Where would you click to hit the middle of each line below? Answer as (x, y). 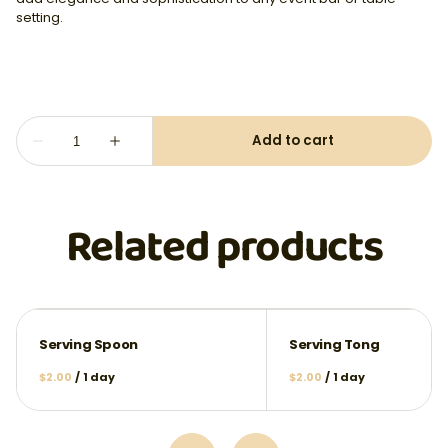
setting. (39, 17)
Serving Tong (334, 345)
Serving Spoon (88, 345)
